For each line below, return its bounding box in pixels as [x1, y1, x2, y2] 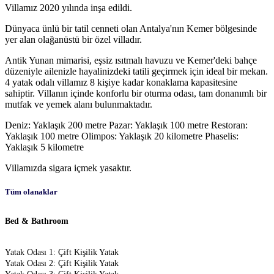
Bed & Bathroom [5, 217, 68, 226]
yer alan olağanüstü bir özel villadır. [5, 34, 142, 45]
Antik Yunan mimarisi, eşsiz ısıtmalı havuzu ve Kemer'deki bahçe [5, 54, 257, 65]
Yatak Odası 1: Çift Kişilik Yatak [5, 248, 119, 257]
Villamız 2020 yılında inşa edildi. [5, 2, 132, 13]
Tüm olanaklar [5, 187, 57, 196]
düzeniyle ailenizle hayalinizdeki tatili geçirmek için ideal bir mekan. [5, 65, 268, 76]
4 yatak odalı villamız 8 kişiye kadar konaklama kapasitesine [5, 76, 237, 87]
